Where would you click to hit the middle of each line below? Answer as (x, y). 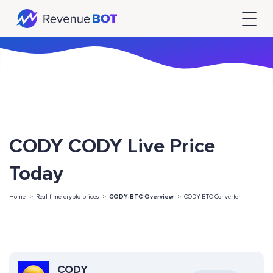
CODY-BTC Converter (212, 197)
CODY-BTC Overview (141, 197)
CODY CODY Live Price (112, 147)
